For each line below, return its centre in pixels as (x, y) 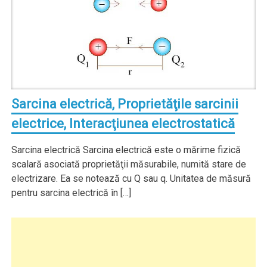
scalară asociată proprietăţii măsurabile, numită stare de (129, 164)
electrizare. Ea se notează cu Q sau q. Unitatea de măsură (131, 178)
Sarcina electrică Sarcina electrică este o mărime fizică (126, 150)
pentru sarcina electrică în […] (72, 193)
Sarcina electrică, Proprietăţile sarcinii (125, 104)
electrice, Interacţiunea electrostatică (123, 123)
